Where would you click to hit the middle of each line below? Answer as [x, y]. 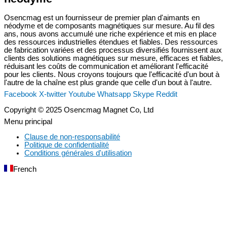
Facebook [21, 94]
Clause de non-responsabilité [72, 137]
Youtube [82, 94]
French [25, 169]
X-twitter [53, 94]
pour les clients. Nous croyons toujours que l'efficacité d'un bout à [112, 74]
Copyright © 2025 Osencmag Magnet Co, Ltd [79, 110]
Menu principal [28, 121]
